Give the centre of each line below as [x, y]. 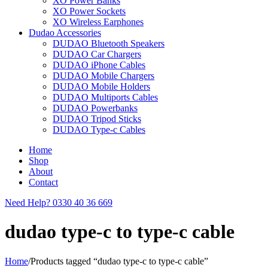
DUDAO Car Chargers [97, 54]
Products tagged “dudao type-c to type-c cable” [119, 261]
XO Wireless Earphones [98, 22]
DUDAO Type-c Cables [99, 130]
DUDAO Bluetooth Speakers [109, 43]
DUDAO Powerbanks [95, 108]
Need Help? [28, 202]
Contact [43, 182]
